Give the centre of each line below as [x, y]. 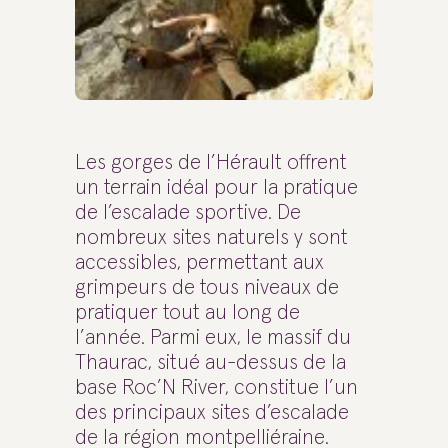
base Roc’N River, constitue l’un [216, 387]
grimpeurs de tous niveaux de [207, 287]
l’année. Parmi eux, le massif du [213, 337]
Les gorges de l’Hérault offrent [211, 162]
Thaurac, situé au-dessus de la [210, 362]
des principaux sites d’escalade [212, 412]
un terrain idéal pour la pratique [216, 187]
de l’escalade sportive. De [188, 212]
